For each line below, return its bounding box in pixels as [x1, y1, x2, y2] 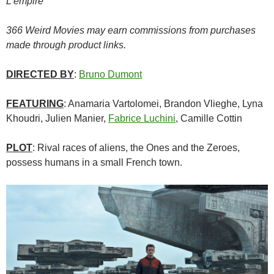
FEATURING [6, 98, 64, 109]
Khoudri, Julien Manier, [6, 113, 108, 124]
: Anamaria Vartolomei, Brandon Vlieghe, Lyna [64, 98, 263, 109]
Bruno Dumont [79, 69, 142, 80]
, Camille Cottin [176, 113, 242, 124]
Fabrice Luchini [108, 113, 176, 124]
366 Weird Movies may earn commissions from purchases [6, 25, 256, 36]
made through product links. [6, 40, 126, 51]
